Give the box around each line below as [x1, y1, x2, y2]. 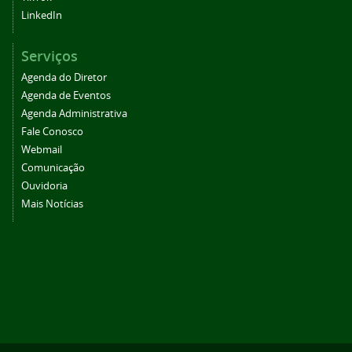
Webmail [21, 143, 62, 157]
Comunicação [21, 161, 85, 175]
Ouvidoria [21, 179, 68, 193]
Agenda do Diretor [21, 71, 107, 85]
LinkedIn [21, 9, 62, 23]
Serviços [21, 46, 78, 66]
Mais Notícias [21, 197, 83, 211]
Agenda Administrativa [21, 107, 127, 121]
